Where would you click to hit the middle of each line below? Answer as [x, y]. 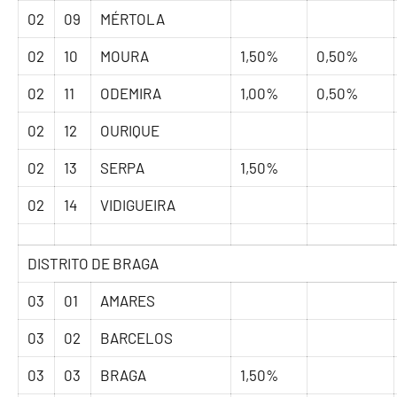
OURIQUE [130, 131]
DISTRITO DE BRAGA [93, 264]
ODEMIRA [131, 93]
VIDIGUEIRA [138, 205]
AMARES [128, 301]
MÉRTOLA [133, 19]
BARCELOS [137, 338]
